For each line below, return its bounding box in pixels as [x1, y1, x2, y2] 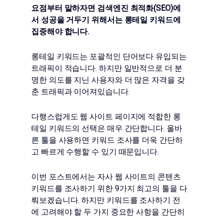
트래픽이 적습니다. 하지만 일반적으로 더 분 [31, 64, 182, 73]
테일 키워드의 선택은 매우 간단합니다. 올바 [31, 124, 182, 133]
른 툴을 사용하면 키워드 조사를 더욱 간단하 [31, 135, 183, 145]
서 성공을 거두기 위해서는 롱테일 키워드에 [31, 15, 181, 24]
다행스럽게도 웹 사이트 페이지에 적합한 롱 [31, 112, 181, 121]
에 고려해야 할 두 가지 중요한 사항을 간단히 [31, 207, 185, 217]
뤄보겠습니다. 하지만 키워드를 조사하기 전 [31, 196, 180, 205]
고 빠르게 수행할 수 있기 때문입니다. [31, 147, 159, 156]
